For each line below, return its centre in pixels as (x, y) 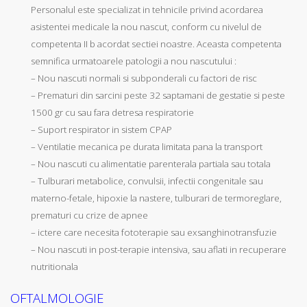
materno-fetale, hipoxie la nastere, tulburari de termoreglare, (156, 198)
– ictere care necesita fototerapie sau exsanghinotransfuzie (154, 233)
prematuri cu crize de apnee (89, 216)
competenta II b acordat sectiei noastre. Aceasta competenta (156, 44)
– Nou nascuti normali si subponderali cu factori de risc (144, 78)
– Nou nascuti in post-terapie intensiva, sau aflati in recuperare (159, 250)
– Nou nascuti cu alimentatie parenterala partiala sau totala (151, 164)
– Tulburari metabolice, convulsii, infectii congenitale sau (147, 181)
